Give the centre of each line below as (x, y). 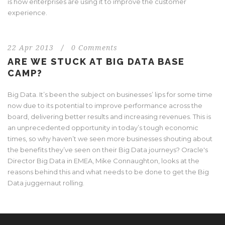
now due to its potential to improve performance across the (105, 105)
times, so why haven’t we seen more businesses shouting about (110, 138)
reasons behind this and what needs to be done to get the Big (108, 172)
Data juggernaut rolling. (46, 183)
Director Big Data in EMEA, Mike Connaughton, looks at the (103, 160)
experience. (27, 12)
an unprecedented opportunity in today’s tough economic (103, 127)
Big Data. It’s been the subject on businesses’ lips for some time (110, 94)
